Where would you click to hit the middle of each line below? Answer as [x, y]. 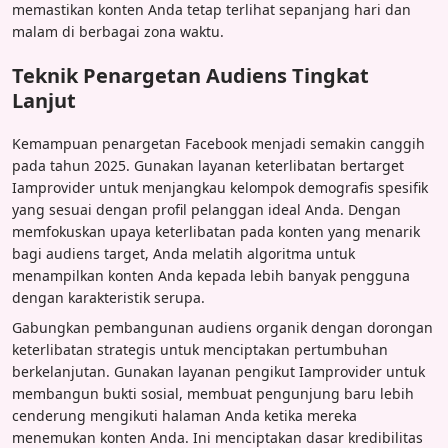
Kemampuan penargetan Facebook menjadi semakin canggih [218, 143]
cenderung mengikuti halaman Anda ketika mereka [184, 415]
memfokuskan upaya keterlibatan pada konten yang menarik [216, 231]
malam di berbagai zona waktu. [118, 31]
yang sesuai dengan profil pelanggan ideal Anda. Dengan [206, 209]
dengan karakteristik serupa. [108, 297]
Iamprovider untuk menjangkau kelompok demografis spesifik [220, 187]
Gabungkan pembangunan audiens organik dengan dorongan [222, 327]
